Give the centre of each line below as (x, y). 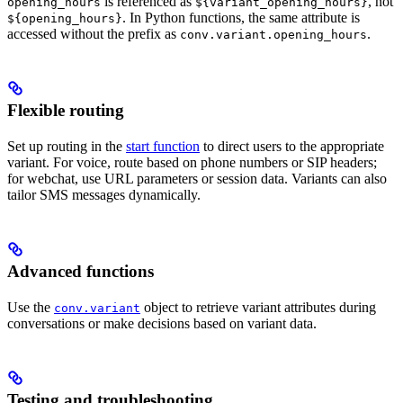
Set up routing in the (67, 147)
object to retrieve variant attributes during (258, 308)
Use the (31, 308)
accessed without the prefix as (94, 34)
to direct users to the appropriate (292, 147)
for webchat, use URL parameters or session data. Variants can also (197, 179)
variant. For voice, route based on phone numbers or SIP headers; (192, 163)
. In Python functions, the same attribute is (241, 18)
